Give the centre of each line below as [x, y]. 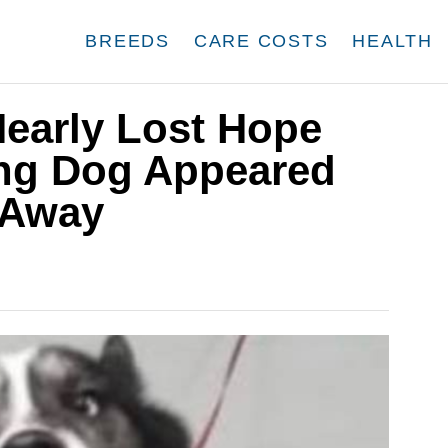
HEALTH [392, 41]
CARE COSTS [261, 41]
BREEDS [127, 41]
